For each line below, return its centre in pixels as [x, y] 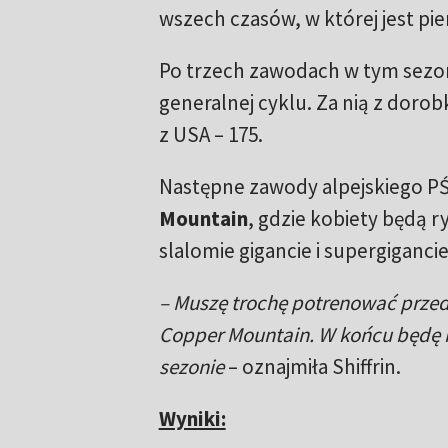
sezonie [193, 367]
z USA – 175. [210, 135]
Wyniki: [192, 419]
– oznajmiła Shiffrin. [314, 367]
